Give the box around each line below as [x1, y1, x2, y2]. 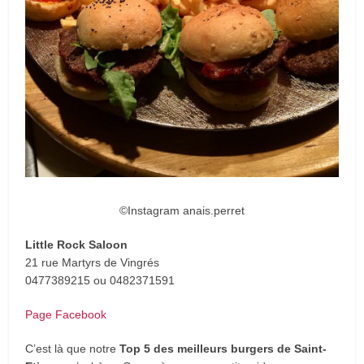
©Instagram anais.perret [119, 203, 245, 217]
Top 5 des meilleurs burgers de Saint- [119, 341, 327, 355]
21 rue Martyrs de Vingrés [25, 255, 160, 269]
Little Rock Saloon [25, 237, 128, 251]
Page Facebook [25, 307, 107, 321]
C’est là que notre [25, 341, 120, 355]
